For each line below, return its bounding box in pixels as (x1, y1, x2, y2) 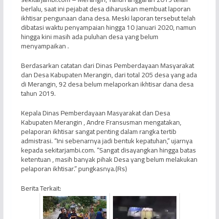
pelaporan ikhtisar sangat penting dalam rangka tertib (21, 125, 176, 138)
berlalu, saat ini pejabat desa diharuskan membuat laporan (21, 2, 191, 16)
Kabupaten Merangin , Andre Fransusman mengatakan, (21, 116, 181, 129)
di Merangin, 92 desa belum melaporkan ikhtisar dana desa (21, 78, 194, 91)
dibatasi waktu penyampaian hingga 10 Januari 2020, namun (21, 21, 196, 34)
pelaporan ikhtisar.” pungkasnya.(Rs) (21, 162, 127, 175)
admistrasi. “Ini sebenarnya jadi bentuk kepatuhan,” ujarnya (21, 134, 193, 148)
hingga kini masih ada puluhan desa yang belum (21, 30, 158, 44)
